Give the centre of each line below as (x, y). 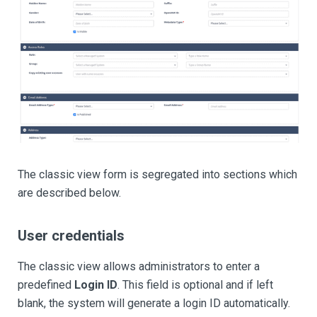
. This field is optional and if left (195, 285)
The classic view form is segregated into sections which (157, 175)
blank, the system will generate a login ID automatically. (154, 304)
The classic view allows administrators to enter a (139, 267)
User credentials (71, 236)
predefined (46, 285)
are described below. (69, 193)
